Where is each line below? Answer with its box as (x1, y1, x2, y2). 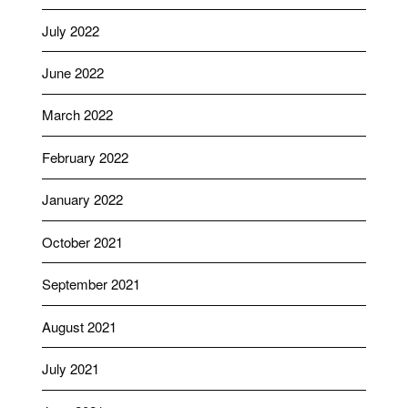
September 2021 (41, 274, 140, 294)
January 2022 (41, 189, 123, 209)
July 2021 (41, 359, 99, 379)
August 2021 (41, 316, 117, 336)
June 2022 (41, 63, 104, 83)
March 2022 (41, 105, 113, 125)
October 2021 (41, 231, 123, 251)
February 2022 (41, 147, 128, 167)
